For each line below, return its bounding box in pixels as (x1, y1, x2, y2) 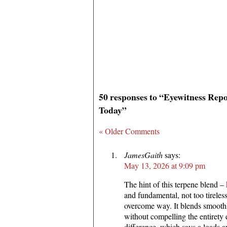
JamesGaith (124, 149, 163, 160)
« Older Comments (99, 125, 160, 136)
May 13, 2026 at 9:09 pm (124, 160, 205, 171)
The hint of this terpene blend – (124, 178, 226, 190)
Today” (99, 103, 127, 117)
